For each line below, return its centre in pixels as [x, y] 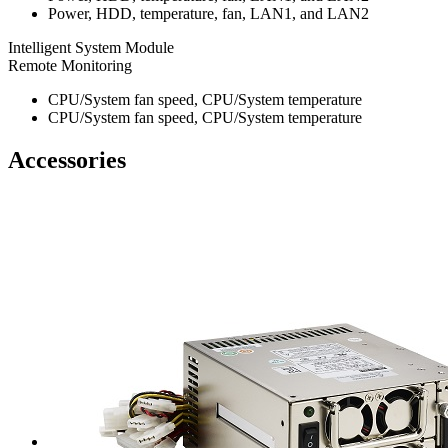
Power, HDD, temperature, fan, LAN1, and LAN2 [208, 13]
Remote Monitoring [70, 65]
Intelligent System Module [91, 47]
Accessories [67, 159]
